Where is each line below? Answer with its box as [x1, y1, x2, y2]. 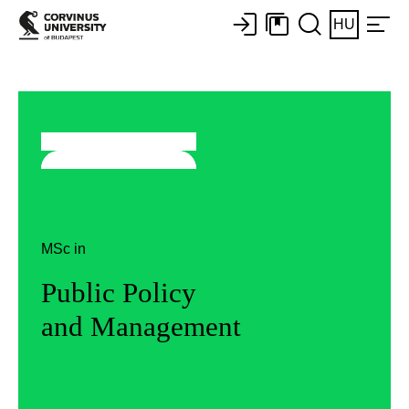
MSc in [41, 240, 86, 257]
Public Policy [41, 276, 196, 309]
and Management [41, 309, 241, 342]
